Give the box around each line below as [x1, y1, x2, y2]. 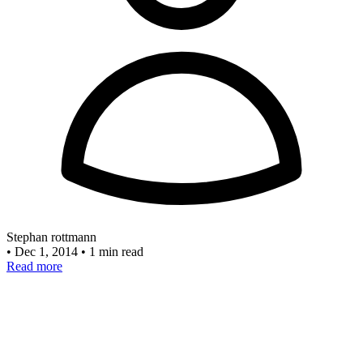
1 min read [89, 245, 143, 259]
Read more [6, 259, 62, 274]
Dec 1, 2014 [15, 245, 81, 259]
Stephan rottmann [6, 230, 96, 245]
